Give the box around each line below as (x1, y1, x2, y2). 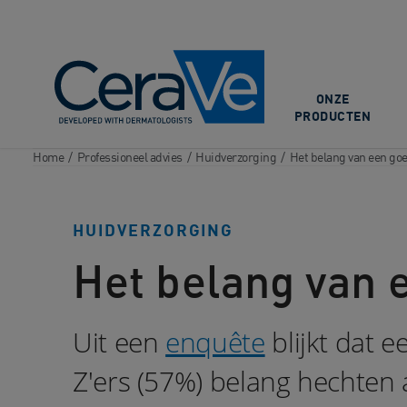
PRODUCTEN (293, 107, 372, 124)
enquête (165, 323, 265, 361)
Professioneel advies (76, 149, 183, 164)
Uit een (73, 323, 166, 361)
